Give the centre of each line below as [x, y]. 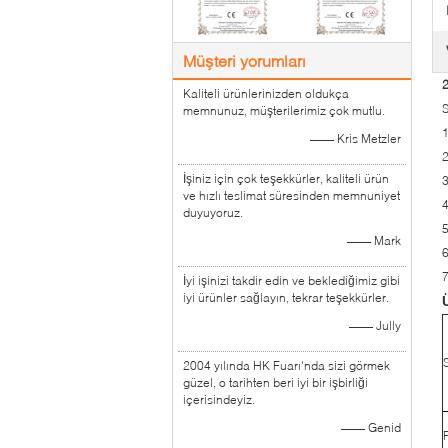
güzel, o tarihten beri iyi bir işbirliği [275, 382]
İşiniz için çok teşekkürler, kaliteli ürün [286, 178]
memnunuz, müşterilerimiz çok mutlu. [284, 110]
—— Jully [375, 325]
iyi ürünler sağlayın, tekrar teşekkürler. [286, 297]
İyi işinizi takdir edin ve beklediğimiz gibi [291, 280]
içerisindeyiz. [219, 399]
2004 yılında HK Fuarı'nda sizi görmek [286, 365]
